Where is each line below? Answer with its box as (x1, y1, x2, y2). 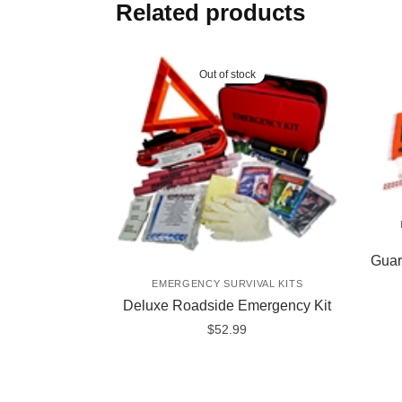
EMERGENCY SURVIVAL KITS (152, 278, 303, 290)
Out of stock (198, 67, 256, 81)
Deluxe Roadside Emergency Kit (123, 298, 332, 314)
